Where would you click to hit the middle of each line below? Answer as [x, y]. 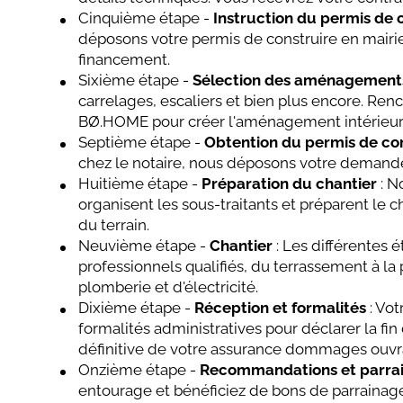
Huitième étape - [140, 184]
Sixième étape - [136, 81]
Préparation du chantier [290, 184]
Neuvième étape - [144, 246]
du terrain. [114, 225]
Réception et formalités [281, 308]
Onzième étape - [139, 370]
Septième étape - [142, 143]
